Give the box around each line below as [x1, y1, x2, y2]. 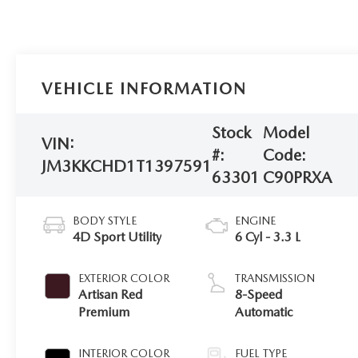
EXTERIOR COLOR [78, 271, 170, 284]
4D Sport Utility [73, 229, 162, 245]
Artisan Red [78, 286, 143, 302]
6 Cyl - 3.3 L [235, 229, 301, 245]
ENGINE [235, 213, 276, 227]
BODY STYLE [73, 213, 137, 227]
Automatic [235, 304, 293, 320]
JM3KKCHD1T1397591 [42, 156, 213, 176]
